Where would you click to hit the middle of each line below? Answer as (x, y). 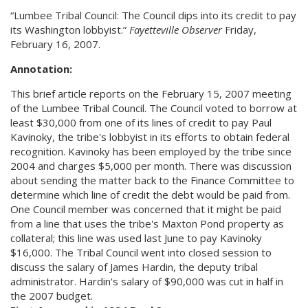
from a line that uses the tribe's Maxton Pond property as (147, 223)
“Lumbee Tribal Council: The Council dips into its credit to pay (153, 15)
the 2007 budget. (52, 296)
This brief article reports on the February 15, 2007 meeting (151, 93)
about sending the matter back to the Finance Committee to (152, 180)
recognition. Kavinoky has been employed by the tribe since (151, 151)
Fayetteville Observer (176, 30)
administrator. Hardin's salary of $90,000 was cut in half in (147, 281)
